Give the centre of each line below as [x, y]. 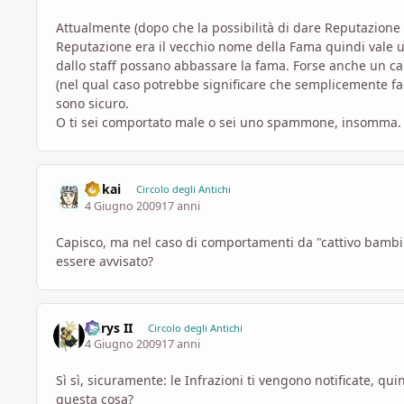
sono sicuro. [92, 104]
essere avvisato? [105, 261]
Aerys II [109, 327]
